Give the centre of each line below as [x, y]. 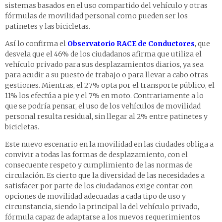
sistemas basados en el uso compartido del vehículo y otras [106, 6]
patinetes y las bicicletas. [48, 27]
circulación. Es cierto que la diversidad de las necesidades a [105, 176]
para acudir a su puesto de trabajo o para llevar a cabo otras [107, 75]
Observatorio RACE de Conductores [131, 44]
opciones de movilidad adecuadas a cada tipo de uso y [95, 196]
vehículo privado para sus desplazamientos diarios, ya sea [104, 65]
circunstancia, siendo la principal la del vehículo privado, [102, 207]
